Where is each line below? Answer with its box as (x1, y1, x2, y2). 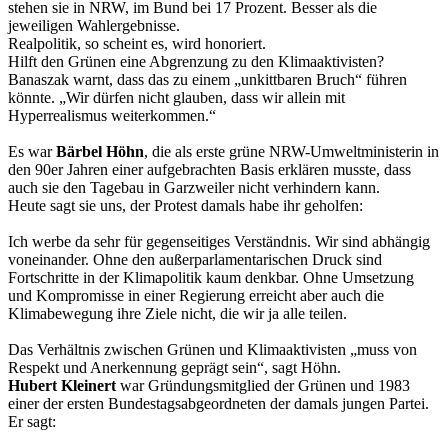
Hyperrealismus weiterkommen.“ (8, 106, 216, 124)
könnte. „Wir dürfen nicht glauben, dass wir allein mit (8, 88, 345, 106)
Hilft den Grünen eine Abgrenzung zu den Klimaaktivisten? (8, 52, 384, 70)
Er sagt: (8, 412, 56, 430)
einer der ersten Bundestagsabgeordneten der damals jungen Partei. (8, 394, 429, 412)
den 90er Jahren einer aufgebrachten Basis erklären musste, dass (8, 160, 411, 178)
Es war (8, 142, 56, 160)
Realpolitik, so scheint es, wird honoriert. (8, 34, 266, 52)
